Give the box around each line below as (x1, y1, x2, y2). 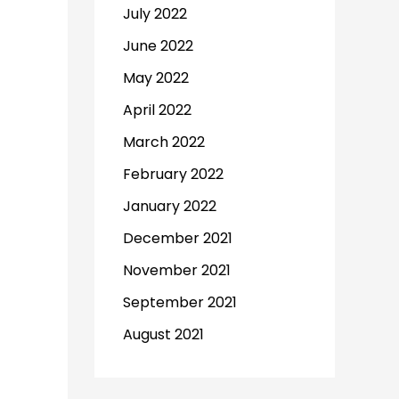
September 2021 (123, 292, 237, 313)
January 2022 (123, 196, 216, 216)
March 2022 (123, 132, 205, 152)
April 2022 (123, 100, 191, 120)
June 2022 (123, 36, 193, 56)
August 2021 (123, 324, 204, 345)
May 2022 (123, 68, 189, 88)
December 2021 (123, 228, 232, 248)
